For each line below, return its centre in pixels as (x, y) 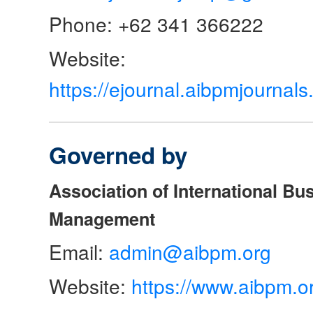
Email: (79, 252)
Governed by (118, 155)
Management (102, 219)
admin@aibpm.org (190, 252)
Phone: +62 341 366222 (156, 24)
